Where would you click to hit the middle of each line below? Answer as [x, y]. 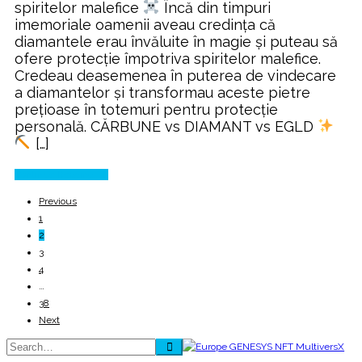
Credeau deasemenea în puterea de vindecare [175, 75]
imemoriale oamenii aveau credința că [145, 24]
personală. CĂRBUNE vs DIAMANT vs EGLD [166, 126]
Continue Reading [55, 174]
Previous [58, 201]
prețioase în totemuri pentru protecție [146, 109]
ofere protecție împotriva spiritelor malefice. [168, 58]
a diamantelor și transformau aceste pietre [162, 92]
